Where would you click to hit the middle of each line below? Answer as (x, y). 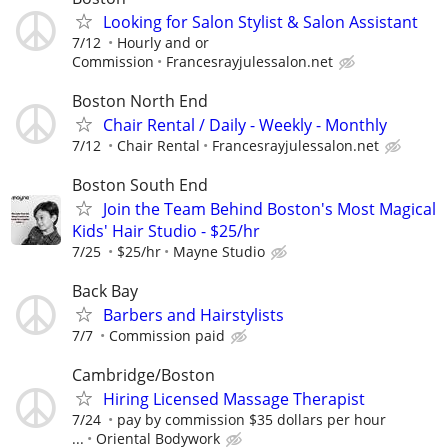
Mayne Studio (219, 251)
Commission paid (167, 336)
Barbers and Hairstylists (193, 315)
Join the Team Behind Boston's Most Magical (269, 209)
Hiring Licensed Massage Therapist (234, 399)
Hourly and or (163, 42)
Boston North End (140, 100)
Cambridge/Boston (143, 375)
